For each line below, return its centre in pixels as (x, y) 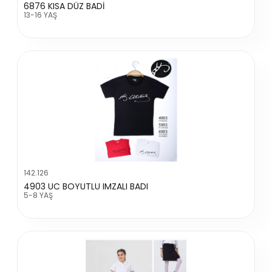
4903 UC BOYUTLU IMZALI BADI (86, 187)
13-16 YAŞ (41, 15)
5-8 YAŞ (39, 195)
